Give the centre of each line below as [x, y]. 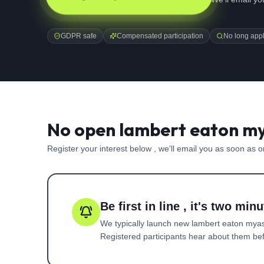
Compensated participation [160, 36]
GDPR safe [79, 36]
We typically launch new [146, 223]
